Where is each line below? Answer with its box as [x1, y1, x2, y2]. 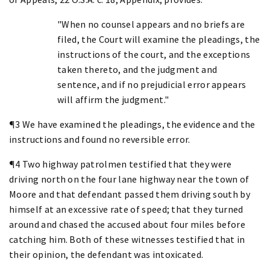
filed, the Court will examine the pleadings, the [57, 33, 260, 45]
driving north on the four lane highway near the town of [9, 172, 250, 185]
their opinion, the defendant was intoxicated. [9, 248, 204, 260]
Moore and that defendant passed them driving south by [9, 187, 250, 200]
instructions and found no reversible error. [9, 133, 190, 145]
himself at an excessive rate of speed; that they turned [9, 202, 243, 215]
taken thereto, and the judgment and [57, 63, 218, 75]
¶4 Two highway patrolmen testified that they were [9, 157, 232, 170]
